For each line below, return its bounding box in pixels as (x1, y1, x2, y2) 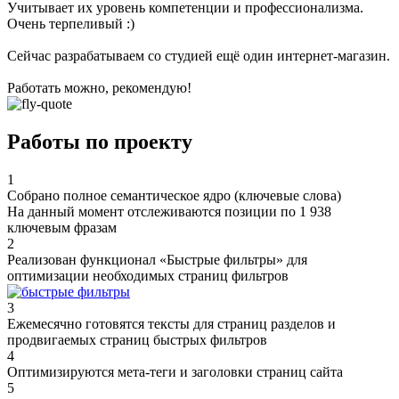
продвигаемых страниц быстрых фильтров (7, 331, 267, 347)
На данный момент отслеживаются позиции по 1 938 (7, 203, 331, 219)
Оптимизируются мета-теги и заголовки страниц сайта (7, 363, 343, 379)
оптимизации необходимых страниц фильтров (7, 267, 289, 283)
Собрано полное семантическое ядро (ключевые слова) (7, 187, 341, 203)
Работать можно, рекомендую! (7, 80, 191, 96)
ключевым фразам (7, 219, 117, 235)
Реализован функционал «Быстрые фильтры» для (7, 251, 307, 267)
